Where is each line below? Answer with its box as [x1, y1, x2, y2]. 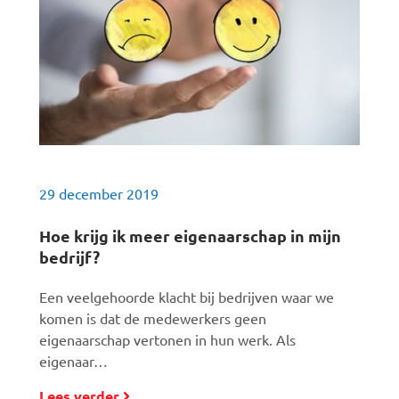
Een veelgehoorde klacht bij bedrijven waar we [39, 288, 334, 305]
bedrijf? [39, 247, 100, 267]
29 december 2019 [39, 184, 159, 202]
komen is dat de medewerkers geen [39, 309, 266, 327]
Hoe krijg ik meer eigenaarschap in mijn [39, 225, 341, 246]
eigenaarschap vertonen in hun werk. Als [39, 330, 296, 348]
